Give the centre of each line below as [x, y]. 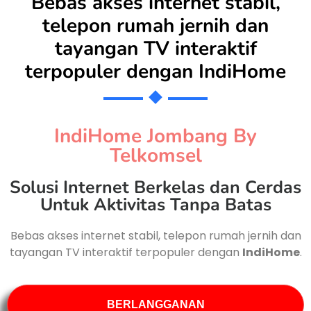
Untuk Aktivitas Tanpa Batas [155, 205]
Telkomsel [155, 155]
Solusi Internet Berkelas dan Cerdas [155, 187]
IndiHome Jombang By [155, 136]
